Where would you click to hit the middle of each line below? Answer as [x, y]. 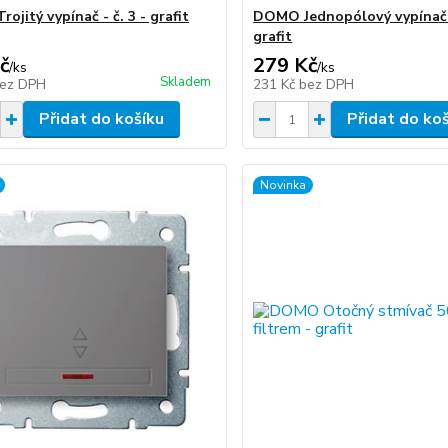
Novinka [283, 185]
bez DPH [327, 84]
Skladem [186, 82]
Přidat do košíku [101, 119]
